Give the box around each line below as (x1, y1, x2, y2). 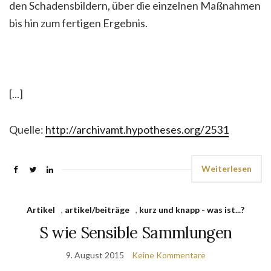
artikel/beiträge (65, 204, 129, 215)
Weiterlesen (201, 163, 252, 174)
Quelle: (9, 122, 45, 136)
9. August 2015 (65, 249, 124, 260)
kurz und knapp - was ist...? (139, 204, 244, 215)
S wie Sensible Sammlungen (39, 222, 232, 243)
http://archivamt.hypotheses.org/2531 (45, 122, 229, 136)
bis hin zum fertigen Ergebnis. (9, 16, 148, 30)
